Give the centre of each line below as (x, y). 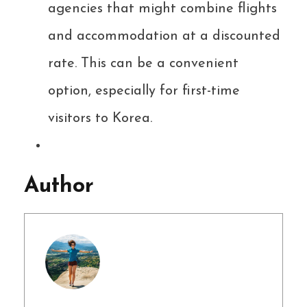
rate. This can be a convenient (143, 64)
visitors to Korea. (100, 119)
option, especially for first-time (144, 91)
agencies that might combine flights (162, 9)
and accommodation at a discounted (164, 37)
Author (59, 187)
